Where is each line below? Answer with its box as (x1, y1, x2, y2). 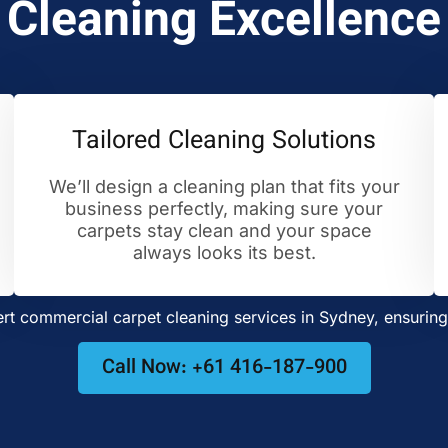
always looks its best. (132, 242, 316, 263)
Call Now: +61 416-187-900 (101, 352, 347, 385)
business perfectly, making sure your (65, 198, 383, 219)
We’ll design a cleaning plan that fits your (48, 176, 400, 197)
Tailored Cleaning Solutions (72, 122, 376, 161)
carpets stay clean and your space (76, 220, 372, 241)
